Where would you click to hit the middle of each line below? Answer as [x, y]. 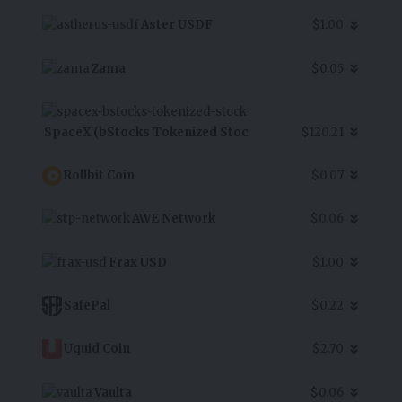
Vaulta [113, 392]
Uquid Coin [97, 349]
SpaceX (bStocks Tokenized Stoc [146, 132]
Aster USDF [177, 25]
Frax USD [138, 262]
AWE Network [174, 219]
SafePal [87, 306]
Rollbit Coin [99, 175]
